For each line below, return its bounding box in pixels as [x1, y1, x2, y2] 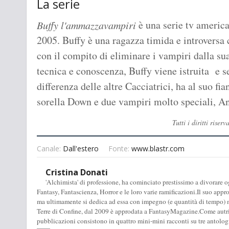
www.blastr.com [131, 144, 185, 154]
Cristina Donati [45, 167, 108, 178]
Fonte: [108, 144, 131, 154]
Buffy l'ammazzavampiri [37, 18, 136, 32]
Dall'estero [63, 144, 99, 154]
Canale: [37, 144, 63, 154]
